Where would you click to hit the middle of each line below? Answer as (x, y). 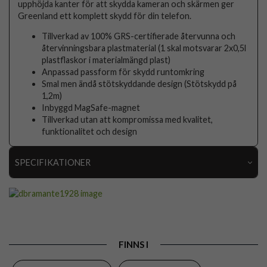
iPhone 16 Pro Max (208, 209)
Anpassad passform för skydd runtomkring (123, 72)
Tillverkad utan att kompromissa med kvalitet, (128, 119)
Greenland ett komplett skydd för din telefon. (105, 15)
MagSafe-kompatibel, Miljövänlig (184, 251)
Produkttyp (45, 230)
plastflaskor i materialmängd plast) (106, 60)
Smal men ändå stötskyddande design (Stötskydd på (139, 83)
